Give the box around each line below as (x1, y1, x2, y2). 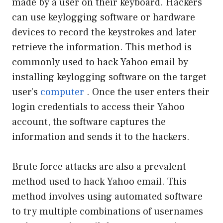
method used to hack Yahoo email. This (12, 175, 187, 188)
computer (38, 85, 84, 99)
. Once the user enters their (84, 85, 210, 99)
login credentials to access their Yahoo (12, 100, 185, 113)
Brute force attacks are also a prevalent (12, 160, 186, 173)
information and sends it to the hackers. (12, 130, 190, 143)
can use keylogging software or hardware (12, 10, 195, 24)
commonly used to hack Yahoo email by (12, 55, 188, 69)
